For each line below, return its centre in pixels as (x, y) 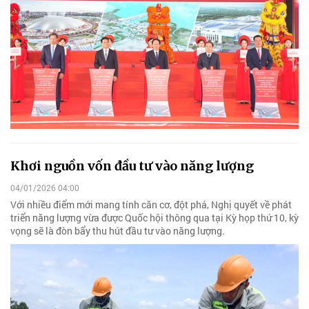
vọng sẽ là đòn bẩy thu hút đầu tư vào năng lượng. (118, 230)
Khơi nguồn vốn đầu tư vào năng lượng (132, 166)
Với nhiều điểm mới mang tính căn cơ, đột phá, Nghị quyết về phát (151, 204)
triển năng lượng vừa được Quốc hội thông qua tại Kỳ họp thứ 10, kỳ (154, 217)
